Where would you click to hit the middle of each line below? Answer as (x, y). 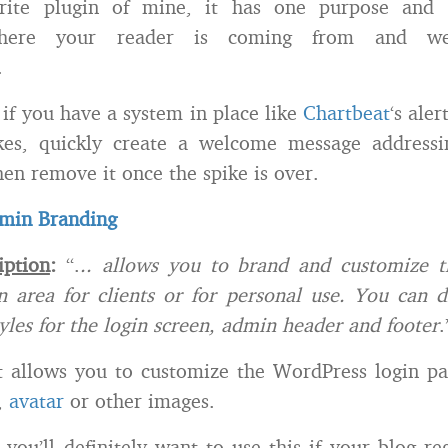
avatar (36, 400)
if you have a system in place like (153, 112)
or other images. (139, 400)
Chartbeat (347, 112)
